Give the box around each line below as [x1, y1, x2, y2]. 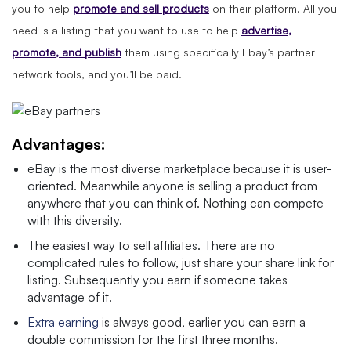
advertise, [241, 23, 291, 37]
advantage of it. [27, 288, 112, 305]
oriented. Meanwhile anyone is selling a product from [27, 177, 317, 194]
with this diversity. [27, 212, 122, 228]
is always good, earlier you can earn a [99, 313, 306, 330]
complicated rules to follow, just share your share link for [27, 254, 334, 270]
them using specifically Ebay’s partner [121, 45, 315, 59]
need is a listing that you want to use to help [12, 23, 241, 37]
